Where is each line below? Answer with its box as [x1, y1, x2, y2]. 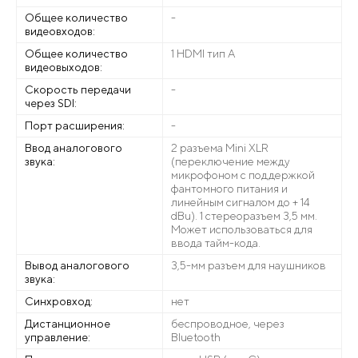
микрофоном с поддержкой [170, 169, 315, 181]
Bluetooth [170, 331, 221, 344]
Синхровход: [25, 295, 93, 308]
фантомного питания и [170, 182, 288, 195]
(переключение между [170, 155, 290, 168]
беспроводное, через [170, 317, 284, 330]
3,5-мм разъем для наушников [170, 259, 326, 272]
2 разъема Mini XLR [170, 141, 268, 154]
